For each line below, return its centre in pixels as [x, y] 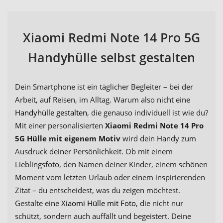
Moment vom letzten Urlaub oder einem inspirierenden [110, 177]
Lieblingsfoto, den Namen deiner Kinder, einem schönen [111, 165]
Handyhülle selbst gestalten [111, 57]
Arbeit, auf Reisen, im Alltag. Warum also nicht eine [103, 100]
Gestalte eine [38, 203]
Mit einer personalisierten [60, 126]
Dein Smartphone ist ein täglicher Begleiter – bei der [104, 87]
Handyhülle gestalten [51, 113]
